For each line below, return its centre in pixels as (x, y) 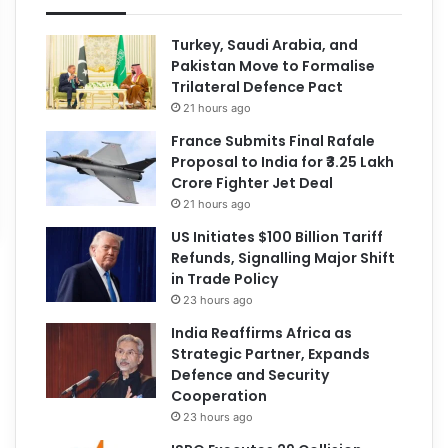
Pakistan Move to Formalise (273, 65)
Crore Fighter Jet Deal (252, 182)
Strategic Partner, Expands (271, 353)
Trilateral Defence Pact (257, 86)
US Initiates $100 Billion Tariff (277, 236)
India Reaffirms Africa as (262, 332)
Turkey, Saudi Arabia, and (265, 44)
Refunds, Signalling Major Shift (283, 257)
